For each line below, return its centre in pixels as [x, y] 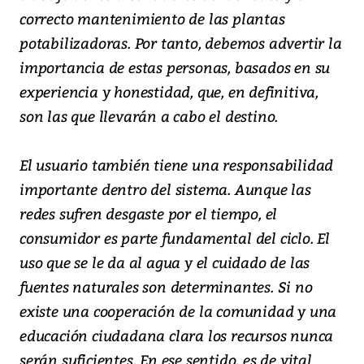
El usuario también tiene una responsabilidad [177, 164]
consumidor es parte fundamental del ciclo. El [175, 237]
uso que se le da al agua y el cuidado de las [165, 262]
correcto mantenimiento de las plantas [152, 18]
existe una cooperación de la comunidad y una [178, 310]
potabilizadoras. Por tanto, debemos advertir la [181, 42]
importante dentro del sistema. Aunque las [165, 188]
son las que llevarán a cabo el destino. [149, 115]
